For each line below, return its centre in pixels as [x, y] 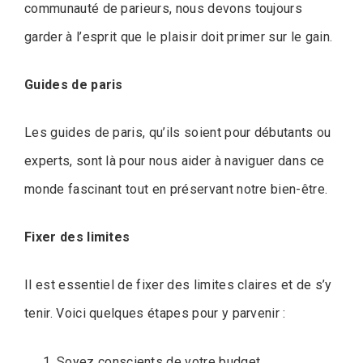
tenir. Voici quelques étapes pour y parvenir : [155, 313]
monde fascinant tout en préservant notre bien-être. [176, 189]
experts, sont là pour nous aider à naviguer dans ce [175, 160]
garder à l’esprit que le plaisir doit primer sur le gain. [179, 36]
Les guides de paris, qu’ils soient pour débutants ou [178, 132]
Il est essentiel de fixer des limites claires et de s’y [178, 284]
